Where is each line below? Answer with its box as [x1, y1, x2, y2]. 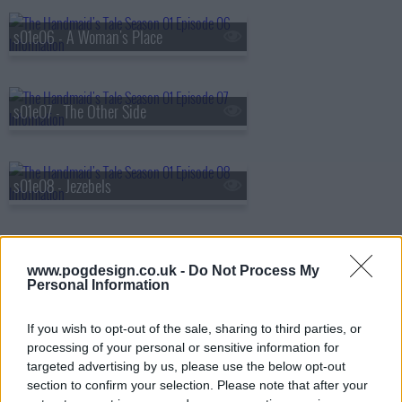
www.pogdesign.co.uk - [27, 263, 188, 278]
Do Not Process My [188, 263, 319, 278]
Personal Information [27, 277, 170, 293]
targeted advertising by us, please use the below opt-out [27, 359, 345, 373]
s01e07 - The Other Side [13, 100, 146, 123]
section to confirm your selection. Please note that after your [27, 378, 368, 392]
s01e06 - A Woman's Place [13, 25, 162, 48]
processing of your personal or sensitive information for [27, 340, 339, 354]
